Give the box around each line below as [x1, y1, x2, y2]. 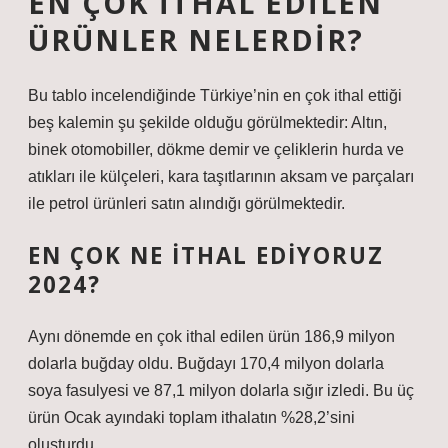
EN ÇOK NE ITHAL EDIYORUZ [28, 240, 384, 271]
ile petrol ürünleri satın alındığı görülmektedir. [28, 195, 345, 212]
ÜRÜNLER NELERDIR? [28, 20, 364, 59]
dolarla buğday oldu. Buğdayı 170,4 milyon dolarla [28, 355, 384, 372]
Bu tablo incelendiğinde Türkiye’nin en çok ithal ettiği [28, 87, 402, 104]
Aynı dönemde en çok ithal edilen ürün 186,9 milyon [28, 328, 395, 345]
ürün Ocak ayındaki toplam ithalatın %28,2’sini [28, 409, 355, 426]
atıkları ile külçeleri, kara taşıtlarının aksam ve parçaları [28, 168, 414, 185]
